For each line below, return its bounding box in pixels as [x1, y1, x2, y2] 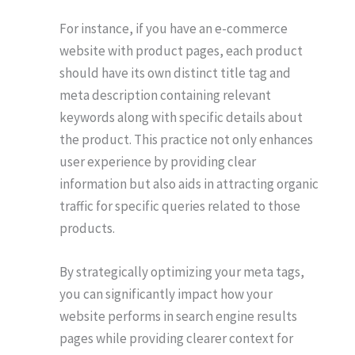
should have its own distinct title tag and [59, 64, 291, 82]
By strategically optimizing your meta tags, [59, 263, 304, 281]
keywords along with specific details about [59, 109, 303, 127]
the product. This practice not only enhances [59, 131, 313, 149]
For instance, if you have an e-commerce [59, 20, 288, 38]
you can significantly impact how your [59, 285, 273, 303]
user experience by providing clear [59, 153, 256, 171]
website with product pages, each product [59, 42, 303, 60]
